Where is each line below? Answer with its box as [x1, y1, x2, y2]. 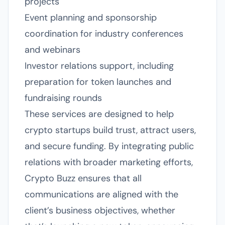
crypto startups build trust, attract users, [25, 124, 196, 136]
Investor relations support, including [25, 60, 174, 72]
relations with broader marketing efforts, [25, 156, 193, 168]
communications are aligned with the [25, 188, 178, 200]
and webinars [25, 44, 80, 56]
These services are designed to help [25, 108, 174, 120]
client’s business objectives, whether [25, 204, 175, 216]
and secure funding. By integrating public [25, 140, 194, 152]
